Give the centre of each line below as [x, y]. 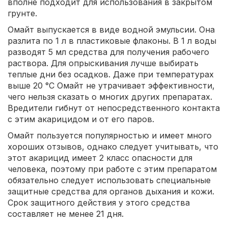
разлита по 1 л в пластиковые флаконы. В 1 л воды [112, 40]
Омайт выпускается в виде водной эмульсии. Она [111, 29]
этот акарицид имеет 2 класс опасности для [100, 158]
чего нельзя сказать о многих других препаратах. [110, 96]
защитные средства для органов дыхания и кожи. [111, 191]
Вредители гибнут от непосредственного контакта [114, 108]
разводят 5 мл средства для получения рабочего [108, 52]
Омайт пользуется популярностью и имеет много [110, 135]
